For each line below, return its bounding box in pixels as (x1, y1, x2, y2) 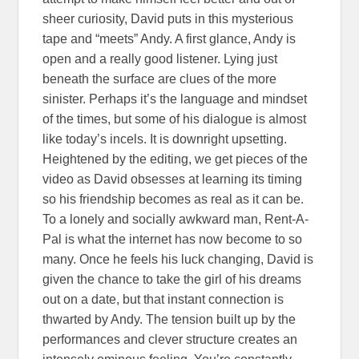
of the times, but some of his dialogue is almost (42, 112, 307, 126)
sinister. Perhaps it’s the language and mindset (42, 92, 308, 106)
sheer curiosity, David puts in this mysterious (42, 12, 294, 26)
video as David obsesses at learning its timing (42, 172, 303, 186)
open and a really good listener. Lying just (42, 52, 278, 66)
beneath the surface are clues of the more (42, 72, 277, 86)
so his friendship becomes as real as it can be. (42, 192, 305, 206)
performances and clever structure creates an (42, 333, 298, 346)
